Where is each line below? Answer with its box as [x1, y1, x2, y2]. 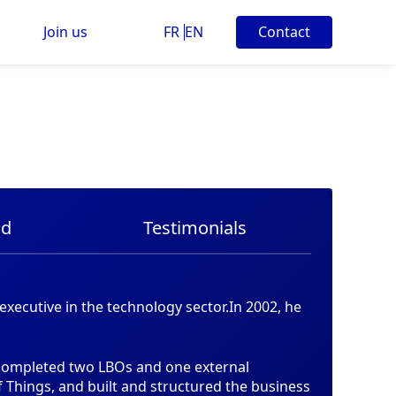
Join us [42, 22, 88, 42]
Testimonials [142, 216, 247, 240]
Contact [258, 22, 310, 42]
